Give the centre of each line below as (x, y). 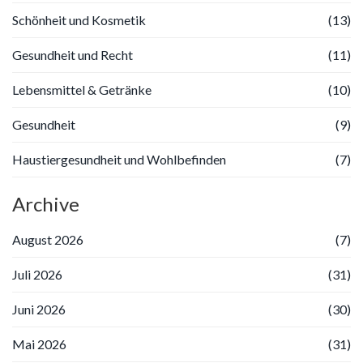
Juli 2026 (37, 274)
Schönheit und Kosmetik (79, 19)
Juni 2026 (39, 309)
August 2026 (48, 239)
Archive (46, 203)
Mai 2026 (39, 344)
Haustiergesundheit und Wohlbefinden (119, 159)
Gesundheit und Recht (73, 54)
